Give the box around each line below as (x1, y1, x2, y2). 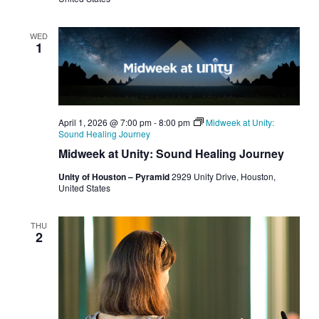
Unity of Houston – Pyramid (58, 170, 172, 184)
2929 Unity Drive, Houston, (171, 170, 276, 183)
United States (58, 182, 110, 194)
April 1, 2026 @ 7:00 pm (58, 116, 152, 129)
